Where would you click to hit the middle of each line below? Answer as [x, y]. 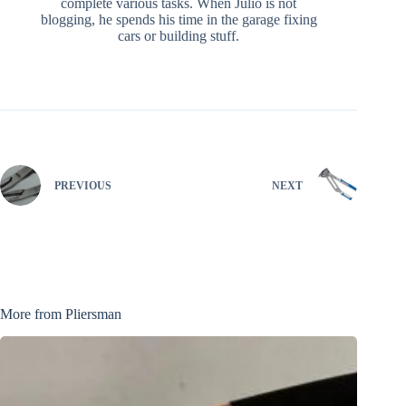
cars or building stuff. [179, 35]
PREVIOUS [83, 186]
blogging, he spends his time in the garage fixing [179, 19]
